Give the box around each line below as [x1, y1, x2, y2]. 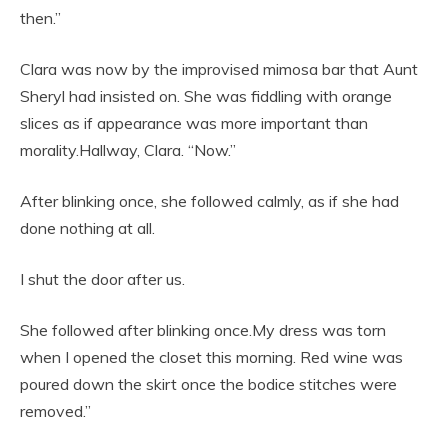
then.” [20, 8, 61, 29]
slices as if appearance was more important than [20, 113, 368, 134]
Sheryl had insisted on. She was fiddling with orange [20, 86, 392, 107]
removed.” [20, 401, 91, 422]
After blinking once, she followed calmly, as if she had [20, 191, 399, 212]
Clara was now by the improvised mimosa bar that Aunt [20, 59, 418, 80]
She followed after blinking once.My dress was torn [20, 320, 386, 341]
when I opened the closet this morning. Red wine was [20, 347, 403, 368]
